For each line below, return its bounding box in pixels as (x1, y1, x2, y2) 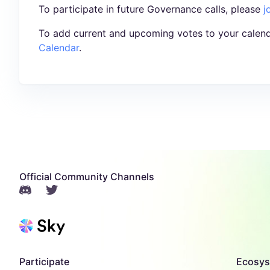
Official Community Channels (19, 171, 154, 183)
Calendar (39, 42, 79, 54)
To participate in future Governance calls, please (39, 3, 263, 16)
